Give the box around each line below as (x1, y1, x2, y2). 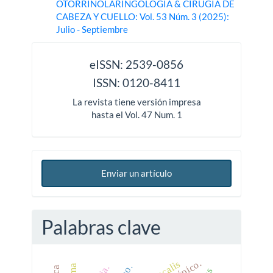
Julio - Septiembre (56, 23, 129, 35)
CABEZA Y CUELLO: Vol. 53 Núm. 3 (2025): (56, 10, 230, 22)
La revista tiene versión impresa (72, 96, 201, 107)
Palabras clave (41, 215, 161, 239)
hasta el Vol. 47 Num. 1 (91, 108, 182, 120)
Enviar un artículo (101, 168, 172, 179)
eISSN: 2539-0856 (90, 57, 183, 71)
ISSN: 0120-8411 (93, 76, 180, 90)
